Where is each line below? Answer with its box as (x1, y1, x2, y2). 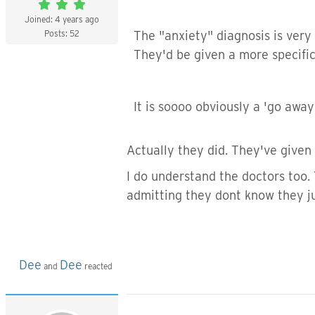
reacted (82, 261, 112, 271)
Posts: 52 (44, 28, 79, 39)
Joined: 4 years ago (25, 14, 99, 25)
